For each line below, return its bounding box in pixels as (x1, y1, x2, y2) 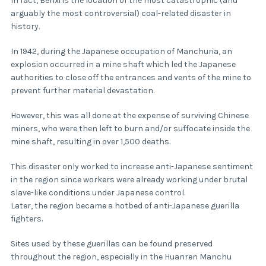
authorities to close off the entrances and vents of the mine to (11, 72, 251, 83)
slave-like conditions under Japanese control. (11, 188, 187, 198)
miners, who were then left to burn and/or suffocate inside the (11, 123, 250, 134)
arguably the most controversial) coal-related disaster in (11, 8, 231, 19)
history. (11, 21, 42, 32)
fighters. (11, 214, 45, 224)
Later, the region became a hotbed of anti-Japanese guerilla (11, 201, 239, 211)
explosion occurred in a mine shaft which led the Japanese (11, 59, 236, 70)
